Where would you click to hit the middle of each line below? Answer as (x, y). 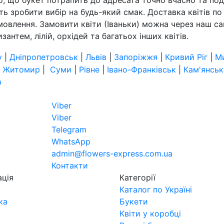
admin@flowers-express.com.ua (112, 153)
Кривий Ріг (186, 57)
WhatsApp (71, 141)
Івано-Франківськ (141, 69)
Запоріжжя (136, 57)
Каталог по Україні (156, 189)
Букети (134, 201)
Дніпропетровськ (44, 57)
